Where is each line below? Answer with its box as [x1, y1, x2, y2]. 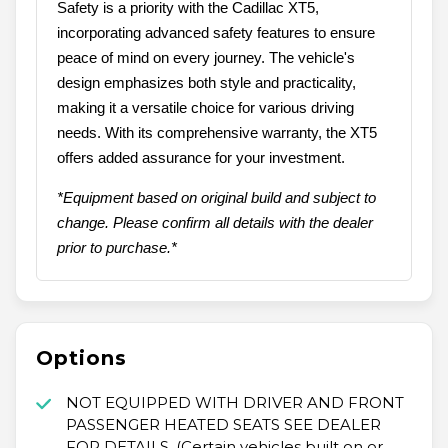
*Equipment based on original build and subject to [57, 189, 376, 207]
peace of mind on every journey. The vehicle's [57, 49, 355, 67]
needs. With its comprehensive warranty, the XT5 [57, 124, 377, 142]
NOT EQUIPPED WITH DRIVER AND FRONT [65, 393, 404, 413]
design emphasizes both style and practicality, [57, 74, 356, 92]
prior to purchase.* [57, 239, 177, 257]
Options [36, 346, 127, 371]
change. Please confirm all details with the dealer [57, 214, 373, 232]
